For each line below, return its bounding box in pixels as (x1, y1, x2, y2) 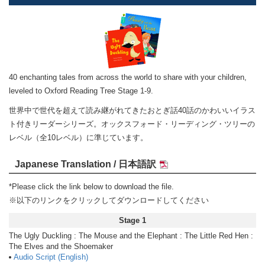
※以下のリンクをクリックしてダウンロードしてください (9, 196, 209, 205)
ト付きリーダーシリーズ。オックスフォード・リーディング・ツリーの (9, 119, 255, 128)
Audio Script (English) (14, 253, 88, 261)
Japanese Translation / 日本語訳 (15, 159, 156, 169)
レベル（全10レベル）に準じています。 (9, 133, 148, 142)
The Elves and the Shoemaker (9, 242, 113, 251)
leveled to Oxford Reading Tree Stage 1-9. (9, 86, 153, 95)
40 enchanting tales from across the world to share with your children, (9, 73, 247, 82)
